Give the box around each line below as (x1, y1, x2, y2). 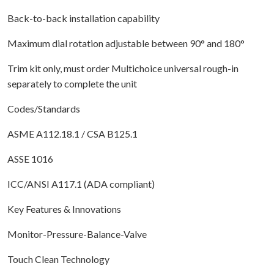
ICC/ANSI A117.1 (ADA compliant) (7, 177, 155, 190)
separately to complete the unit (7, 77, 137, 89)
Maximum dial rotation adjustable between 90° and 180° (7, 37, 245, 49)
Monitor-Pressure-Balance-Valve (7, 228, 147, 240)
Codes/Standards (7, 102, 80, 114)
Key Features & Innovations (7, 202, 121, 215)
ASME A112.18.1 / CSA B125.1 (7, 127, 138, 139)
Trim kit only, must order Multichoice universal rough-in (7, 62, 239, 74)
